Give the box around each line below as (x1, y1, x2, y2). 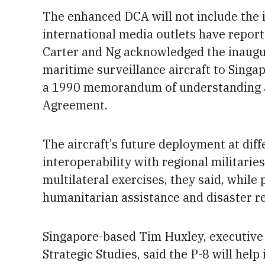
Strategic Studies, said (43, 246, 169, 262)
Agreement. (43, 97, 108, 113)
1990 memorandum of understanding (49, 79, 264, 95)
